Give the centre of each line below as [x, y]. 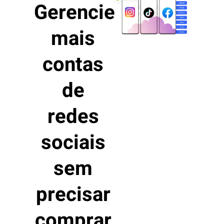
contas [73, 65]
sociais [73, 143]
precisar [73, 195]
